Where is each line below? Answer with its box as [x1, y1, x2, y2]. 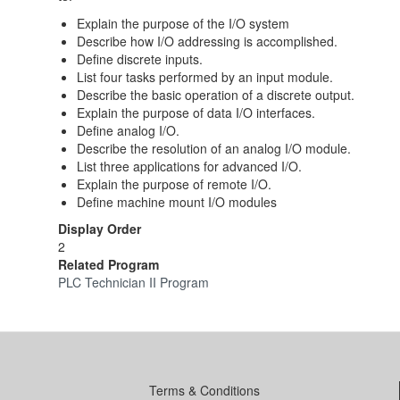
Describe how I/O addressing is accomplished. [77, 32, 337, 50]
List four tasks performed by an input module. [77, 68, 333, 86]
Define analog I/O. [77, 121, 179, 139]
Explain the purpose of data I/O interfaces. [77, 104, 315, 121]
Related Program [58, 255, 159, 273]
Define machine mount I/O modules [77, 193, 277, 211]
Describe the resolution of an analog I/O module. [77, 139, 351, 157]
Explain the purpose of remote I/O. [77, 175, 271, 193]
